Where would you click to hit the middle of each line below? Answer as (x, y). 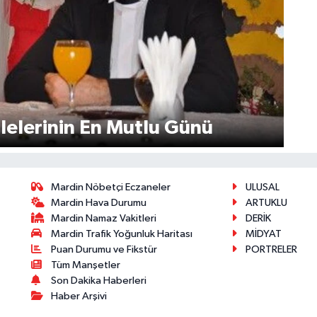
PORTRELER (271, 249)
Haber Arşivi (79, 296)
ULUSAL (262, 187)
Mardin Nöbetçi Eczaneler (111, 187)
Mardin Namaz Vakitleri (104, 218)
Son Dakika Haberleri (99, 280)
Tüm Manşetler (86, 265)
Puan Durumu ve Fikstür (104, 249)
